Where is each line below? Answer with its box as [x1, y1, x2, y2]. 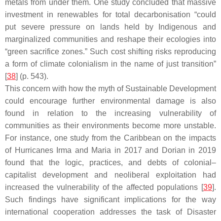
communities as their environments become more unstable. [5, 121, 216, 130]
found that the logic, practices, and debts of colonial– [5, 158, 216, 167]
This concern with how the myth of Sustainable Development [5, 84, 216, 93]
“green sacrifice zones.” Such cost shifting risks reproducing [5, 47, 216, 56]
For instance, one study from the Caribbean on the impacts [5, 134, 216, 142]
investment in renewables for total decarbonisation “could [5, 10, 216, 19]
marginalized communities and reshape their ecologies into [5, 35, 216, 43]
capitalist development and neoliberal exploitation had [5, 171, 216, 179]
